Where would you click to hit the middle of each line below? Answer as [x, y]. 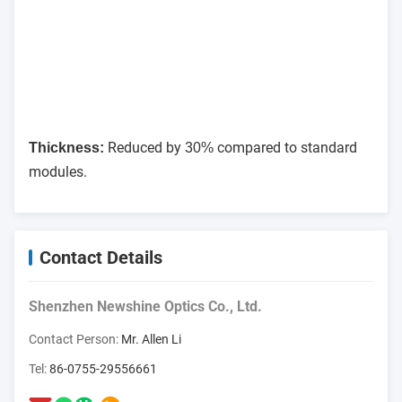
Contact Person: [75, 339]
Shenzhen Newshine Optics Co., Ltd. [145, 306]
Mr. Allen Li [151, 339]
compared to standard [285, 148]
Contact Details [101, 258]
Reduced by [144, 148]
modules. [58, 172]
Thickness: [66, 148]
